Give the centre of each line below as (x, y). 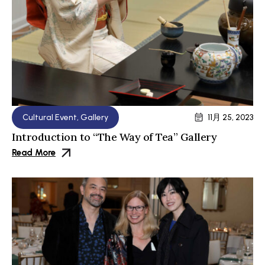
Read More (34, 153)
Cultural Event (50, 117)
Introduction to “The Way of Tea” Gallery (114, 137)
